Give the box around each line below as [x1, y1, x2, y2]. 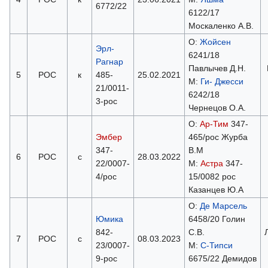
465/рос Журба [188, 132, 248, 142]
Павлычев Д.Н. [188, 63, 246, 73]
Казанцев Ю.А [188, 184, 243, 194]
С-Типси [200, 240, 233, 250]
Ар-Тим [199, 118, 229, 129]
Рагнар [95, 56, 123, 66]
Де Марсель [199, 200, 247, 211]
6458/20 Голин [188, 214, 245, 224]
